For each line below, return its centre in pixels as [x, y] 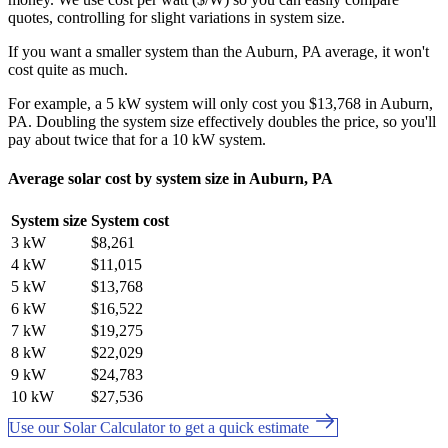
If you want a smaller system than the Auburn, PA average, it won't [218, 51]
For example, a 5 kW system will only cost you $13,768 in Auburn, [220, 103]
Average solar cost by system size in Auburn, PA [170, 178]
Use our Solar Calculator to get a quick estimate [161, 428]
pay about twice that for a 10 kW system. [137, 139]
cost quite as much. [68, 69]
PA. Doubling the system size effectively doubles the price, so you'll [222, 121]
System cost [130, 221]
